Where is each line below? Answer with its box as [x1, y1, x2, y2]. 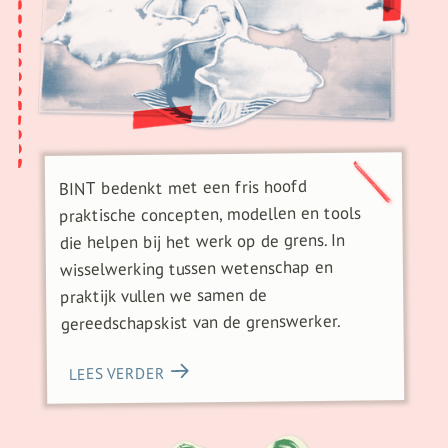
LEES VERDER [68, 362, 165, 384]
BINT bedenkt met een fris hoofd [58, 175, 307, 200]
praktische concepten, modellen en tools [58, 201, 361, 227]
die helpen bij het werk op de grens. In [59, 228, 345, 254]
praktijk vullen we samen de [59, 283, 267, 308]
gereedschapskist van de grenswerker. [59, 310, 340, 335]
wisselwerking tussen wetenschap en [59, 256, 333, 281]
